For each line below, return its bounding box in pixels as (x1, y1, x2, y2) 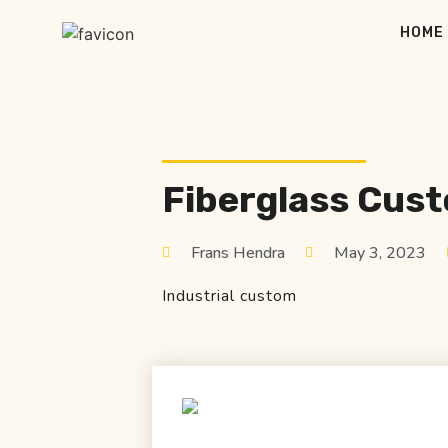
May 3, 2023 (334, 242, 426, 264)
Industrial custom (162, 285, 297, 307)
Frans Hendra (191, 242, 285, 264)
